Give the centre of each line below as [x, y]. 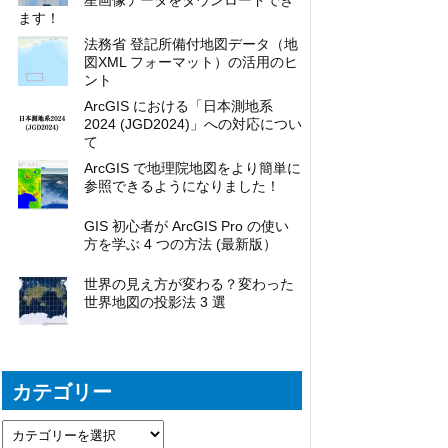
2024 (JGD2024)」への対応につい [193, 124]
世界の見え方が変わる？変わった [189, 284]
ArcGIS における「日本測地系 [178, 106]
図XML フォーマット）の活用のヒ [191, 62]
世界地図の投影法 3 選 [155, 302]
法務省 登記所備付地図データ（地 [191, 44]
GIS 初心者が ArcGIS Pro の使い [186, 226]
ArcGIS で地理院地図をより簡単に [192, 168]
